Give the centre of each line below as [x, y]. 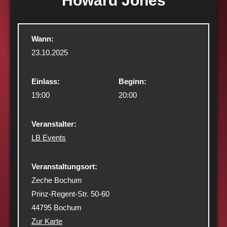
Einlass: [46, 81]
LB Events [49, 137]
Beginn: [133, 81]
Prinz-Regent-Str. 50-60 [70, 194]
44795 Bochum [56, 207]
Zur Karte [47, 221]
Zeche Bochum [57, 180]
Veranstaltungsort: [64, 166]
